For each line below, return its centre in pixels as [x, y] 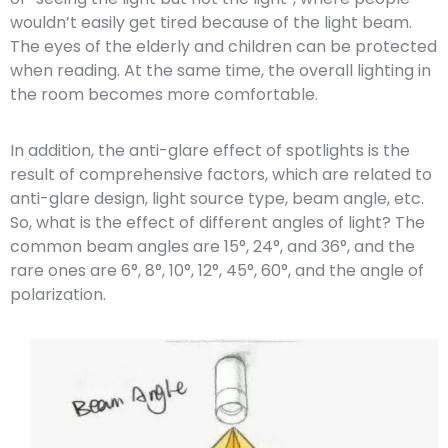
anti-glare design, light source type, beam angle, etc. [217, 198]
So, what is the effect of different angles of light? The [217, 222]
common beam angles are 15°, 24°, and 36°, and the [212, 246]
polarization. [58, 294]
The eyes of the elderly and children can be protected [223, 46]
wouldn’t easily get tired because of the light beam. [211, 22]
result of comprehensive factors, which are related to [221, 174]
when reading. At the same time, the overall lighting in [220, 70]
